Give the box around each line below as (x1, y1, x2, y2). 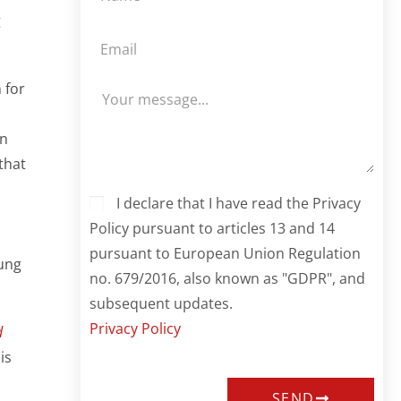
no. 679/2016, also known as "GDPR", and (89, 268, 365, 288)
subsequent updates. (89, 293, 233, 313)
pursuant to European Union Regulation (89, 243, 361, 263)
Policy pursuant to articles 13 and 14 (89, 218, 335, 238)
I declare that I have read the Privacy (115, 192, 361, 213)
